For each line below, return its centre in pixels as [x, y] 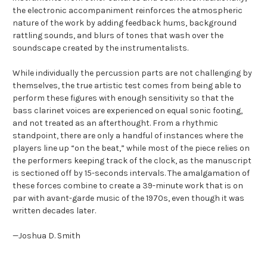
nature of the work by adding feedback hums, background [125, 23]
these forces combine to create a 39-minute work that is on [128, 186]
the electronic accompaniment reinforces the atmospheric [128, 11]
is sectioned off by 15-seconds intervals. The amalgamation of [131, 173]
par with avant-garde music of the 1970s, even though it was [128, 198]
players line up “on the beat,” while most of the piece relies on [131, 148]
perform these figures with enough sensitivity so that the [123, 98]
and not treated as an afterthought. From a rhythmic [115, 123]
